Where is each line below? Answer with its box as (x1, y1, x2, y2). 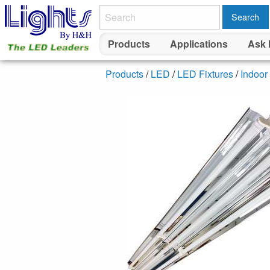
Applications (169, 37, 228, 51)
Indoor (240, 67, 268, 81)
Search (231, 10, 260, 24)
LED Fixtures (177, 67, 233, 81)
